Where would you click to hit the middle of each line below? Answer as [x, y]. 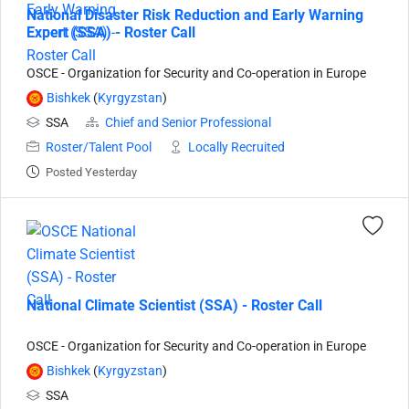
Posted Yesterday [91, 172]
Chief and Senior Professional [188, 123]
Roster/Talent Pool [99, 147]
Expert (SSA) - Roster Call [111, 32]
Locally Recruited [236, 147]
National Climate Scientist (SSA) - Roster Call [174, 305]
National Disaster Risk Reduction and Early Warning [195, 15]
